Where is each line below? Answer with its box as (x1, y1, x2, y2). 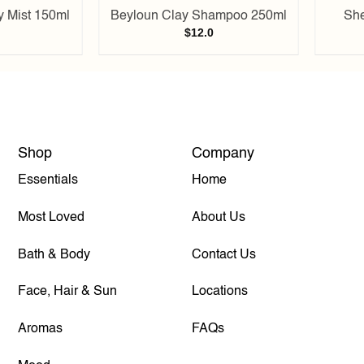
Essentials (18, 174, 79, 188)
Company (192, 146, 255, 162)
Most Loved (18, 210, 85, 224)
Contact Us (192, 248, 257, 262)
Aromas (18, 323, 63, 336)
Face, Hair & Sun (18, 285, 118, 299)
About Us (192, 210, 246, 224)
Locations (192, 285, 249, 299)
